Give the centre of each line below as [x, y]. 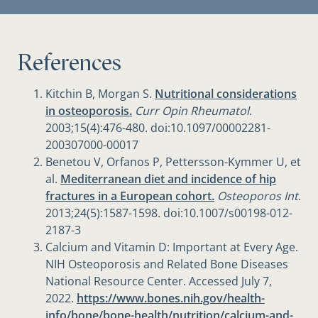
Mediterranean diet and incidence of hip [168, 179]
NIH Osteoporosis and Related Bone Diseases [167, 264]
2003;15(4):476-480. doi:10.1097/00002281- [158, 128]
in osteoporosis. [89, 111]
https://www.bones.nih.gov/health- [171, 298]
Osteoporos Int [258, 196]
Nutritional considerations [226, 94]
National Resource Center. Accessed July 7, [159, 281]
